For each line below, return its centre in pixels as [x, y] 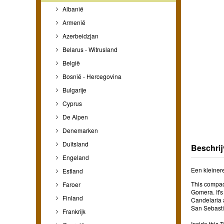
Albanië [72, 8]
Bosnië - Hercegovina [91, 76]
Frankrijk [73, 211]
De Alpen [74, 116]
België [70, 62]
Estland [72, 170]
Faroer [71, 184]
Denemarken [79, 130]
